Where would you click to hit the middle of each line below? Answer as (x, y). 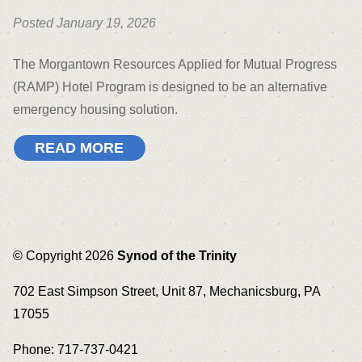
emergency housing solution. (95, 109)
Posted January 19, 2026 (84, 23)
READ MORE (80, 147)
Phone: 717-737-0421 (76, 350)
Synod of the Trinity (177, 256)
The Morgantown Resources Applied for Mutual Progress (175, 64)
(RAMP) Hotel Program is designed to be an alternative (170, 86)
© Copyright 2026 (65, 256)
